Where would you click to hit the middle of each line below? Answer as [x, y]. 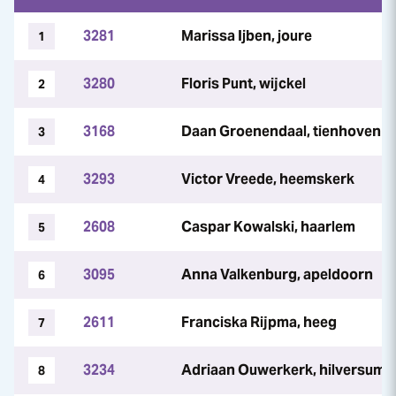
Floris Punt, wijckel [244, 84]
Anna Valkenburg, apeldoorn [277, 274]
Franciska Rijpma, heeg [259, 322]
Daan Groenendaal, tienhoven [281, 131]
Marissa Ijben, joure [247, 36]
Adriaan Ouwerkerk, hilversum [283, 370]
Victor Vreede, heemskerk [268, 179]
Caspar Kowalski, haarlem [268, 227]
